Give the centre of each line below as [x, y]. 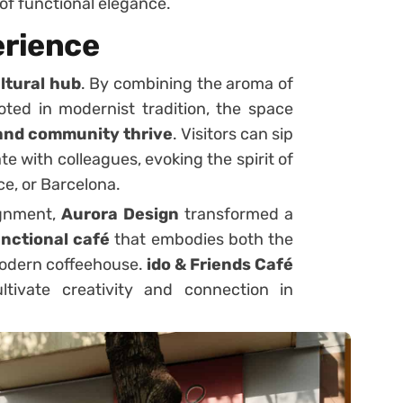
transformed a [237, 214]
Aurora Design [121, 214]
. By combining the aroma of [187, 84]
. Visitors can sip [233, 134]
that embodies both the [202, 239]
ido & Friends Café [220, 264]
